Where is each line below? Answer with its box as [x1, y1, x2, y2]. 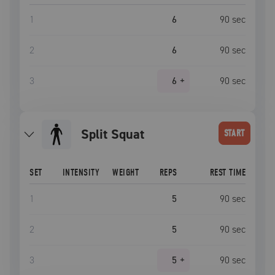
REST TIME [209, 167, 246, 178]
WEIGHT [112, 167, 139, 178]
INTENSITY [62, 167, 99, 178]
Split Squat [88, 125, 144, 143]
